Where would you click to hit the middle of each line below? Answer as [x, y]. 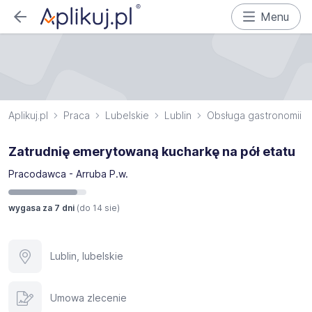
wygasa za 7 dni [42, 208]
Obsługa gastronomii [254, 115]
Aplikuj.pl [28, 115]
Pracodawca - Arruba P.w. [68, 174]
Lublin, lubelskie [87, 256]
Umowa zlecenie [88, 298]
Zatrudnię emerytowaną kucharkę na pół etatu [152, 151]
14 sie [105, 208]
